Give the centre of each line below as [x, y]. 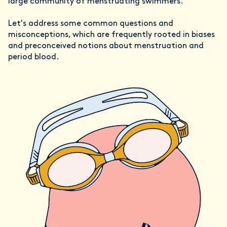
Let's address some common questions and [91, 24]
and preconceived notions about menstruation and [106, 46]
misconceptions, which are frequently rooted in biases [111, 35]
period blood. [34, 57]
